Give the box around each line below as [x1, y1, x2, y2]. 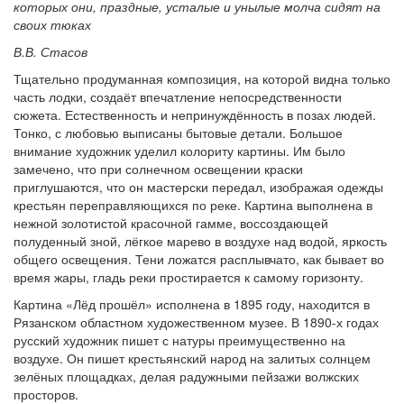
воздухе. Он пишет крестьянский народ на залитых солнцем [14, 349, 371, 367]
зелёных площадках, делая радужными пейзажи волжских [14, 367, 359, 385]
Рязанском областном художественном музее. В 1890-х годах [14, 313, 379, 331]
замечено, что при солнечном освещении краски [14, 160, 303, 178]
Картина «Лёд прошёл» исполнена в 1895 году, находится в [14, 295, 370, 313]
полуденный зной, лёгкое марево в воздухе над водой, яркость [14, 232, 387, 250]
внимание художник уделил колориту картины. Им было [14, 142, 345, 160]
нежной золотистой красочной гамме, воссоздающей [14, 214, 328, 232]
